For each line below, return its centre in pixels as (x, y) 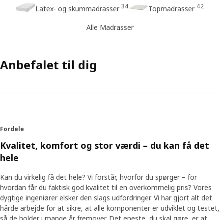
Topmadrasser (171, 8)
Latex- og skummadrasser (77, 8)
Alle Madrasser (110, 27)
